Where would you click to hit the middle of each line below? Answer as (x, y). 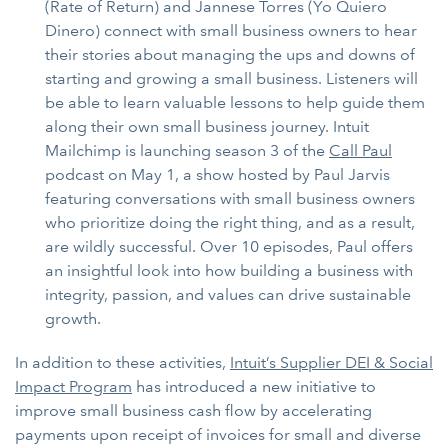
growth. (73, 318)
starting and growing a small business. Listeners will (231, 78)
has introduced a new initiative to (254, 386)
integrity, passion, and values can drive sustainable (228, 294)
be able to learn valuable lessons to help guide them (235, 102)
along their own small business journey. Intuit (207, 126)
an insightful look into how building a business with (229, 270)
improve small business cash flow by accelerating (193, 410)
